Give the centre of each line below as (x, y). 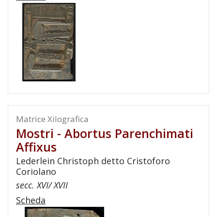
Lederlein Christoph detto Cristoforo (93, 161)
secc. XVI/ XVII (42, 185)
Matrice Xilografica (52, 119)
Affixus (36, 147)
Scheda (31, 200)
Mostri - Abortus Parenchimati (105, 133)
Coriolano (36, 171)
